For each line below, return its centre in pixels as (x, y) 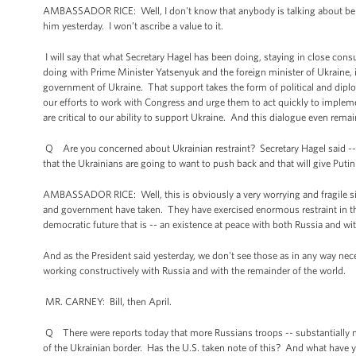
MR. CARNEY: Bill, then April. (107, 302)
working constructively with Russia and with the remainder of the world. (194, 271)
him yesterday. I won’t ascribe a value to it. (134, 26)
